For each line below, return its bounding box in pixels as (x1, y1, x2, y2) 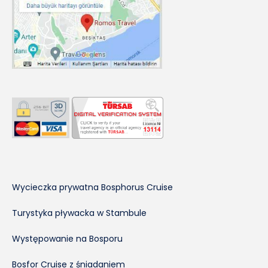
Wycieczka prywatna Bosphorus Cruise (12, 181, 173, 193)
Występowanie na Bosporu (12, 232, 123, 245)
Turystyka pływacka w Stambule (12, 206, 147, 219)
